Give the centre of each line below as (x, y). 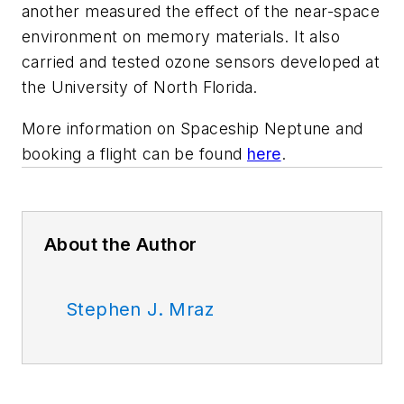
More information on (101, 128)
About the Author (121, 244)
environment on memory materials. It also (181, 37)
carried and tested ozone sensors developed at (201, 62)
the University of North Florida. (140, 87)
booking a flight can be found (134, 153)
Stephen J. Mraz (140, 309)
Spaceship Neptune (256, 128)
